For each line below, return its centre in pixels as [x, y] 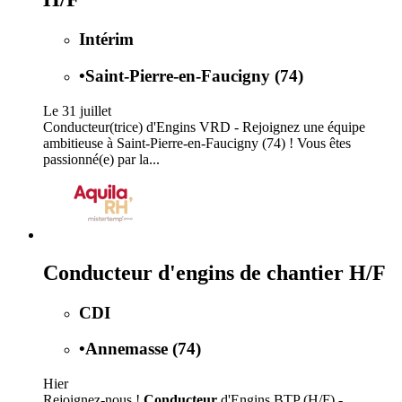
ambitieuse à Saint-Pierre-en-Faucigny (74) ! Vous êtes [197, 143]
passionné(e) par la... [101, 159]
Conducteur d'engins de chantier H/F [214, 272]
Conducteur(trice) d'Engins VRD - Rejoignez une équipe [204, 127]
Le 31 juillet [77, 110]
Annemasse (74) [143, 349]
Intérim [106, 39]
